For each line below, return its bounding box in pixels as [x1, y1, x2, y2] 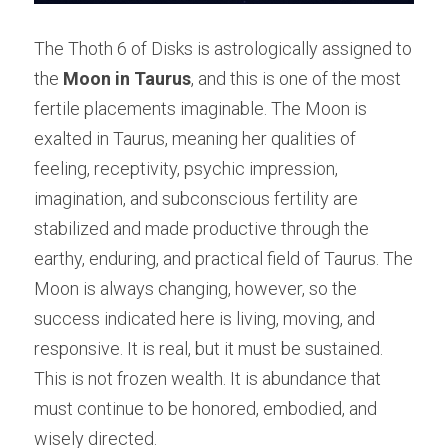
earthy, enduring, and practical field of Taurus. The [34, 247, 413, 269]
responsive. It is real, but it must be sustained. [34, 337, 383, 359]
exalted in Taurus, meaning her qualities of [34, 127, 356, 149]
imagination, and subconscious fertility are [34, 187, 358, 209]
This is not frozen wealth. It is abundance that [34, 367, 381, 389]
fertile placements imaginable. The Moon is [34, 97, 367, 119]
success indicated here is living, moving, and [34, 307, 375, 329]
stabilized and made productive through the [34, 217, 369, 239]
